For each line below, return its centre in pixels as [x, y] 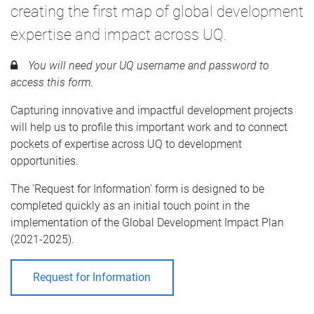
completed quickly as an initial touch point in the [130, 205]
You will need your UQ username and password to [148, 65]
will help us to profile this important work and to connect [149, 127]
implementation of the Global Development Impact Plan [147, 222]
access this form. [52, 82]
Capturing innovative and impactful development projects [152, 110]
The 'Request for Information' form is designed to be [137, 189]
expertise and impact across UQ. [119, 34]
